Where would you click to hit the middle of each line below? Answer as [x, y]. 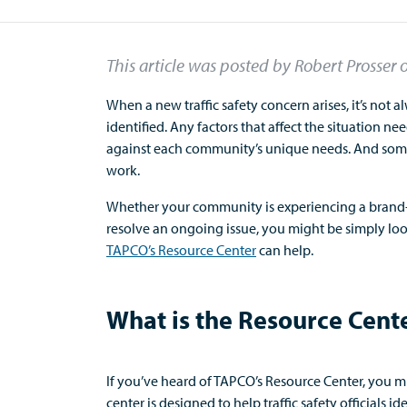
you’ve [138, 381]
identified [135, 126]
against [129, 148]
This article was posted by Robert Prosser [251, 65]
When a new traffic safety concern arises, [229, 104]
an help [288, 250]
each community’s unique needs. [251, 148]
